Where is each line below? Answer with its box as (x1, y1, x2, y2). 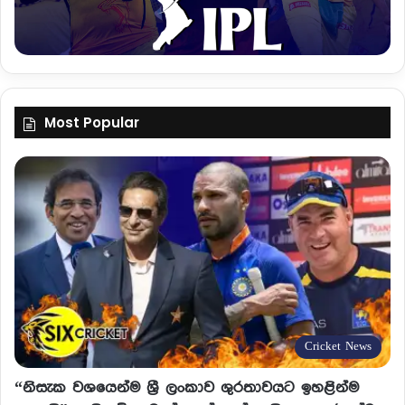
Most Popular (44, 112, 139, 132)
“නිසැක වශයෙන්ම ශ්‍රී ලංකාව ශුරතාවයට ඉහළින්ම (14, 380, 359, 397)
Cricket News (305, 341, 372, 353)
